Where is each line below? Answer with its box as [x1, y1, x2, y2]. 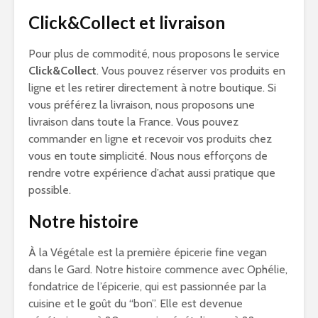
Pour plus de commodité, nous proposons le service [28, 47, 280, 60]
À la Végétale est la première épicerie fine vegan [28, 246, 267, 259]
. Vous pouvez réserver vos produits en [97, 64, 285, 77]
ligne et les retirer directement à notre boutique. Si [28, 81, 276, 94]
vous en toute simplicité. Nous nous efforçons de [28, 149, 268, 163]
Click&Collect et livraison [28, 12, 225, 33]
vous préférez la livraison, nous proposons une [28, 98, 255, 111]
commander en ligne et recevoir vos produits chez [28, 132, 272, 146]
